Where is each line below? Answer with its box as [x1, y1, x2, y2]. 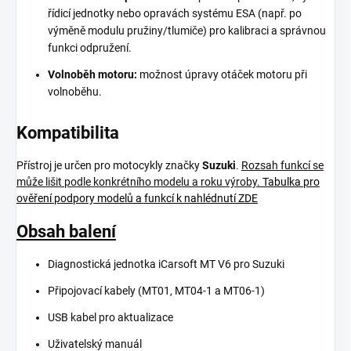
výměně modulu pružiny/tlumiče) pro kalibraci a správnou [48, 24, 326, 38]
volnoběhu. [48, 85, 102, 99]
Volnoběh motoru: [48, 68, 137, 81]
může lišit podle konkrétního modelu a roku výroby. [16, 175, 262, 188]
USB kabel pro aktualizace [48, 310, 173, 324]
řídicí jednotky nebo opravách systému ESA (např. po [48, 7, 302, 20]
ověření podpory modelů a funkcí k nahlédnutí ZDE [16, 191, 258, 204]
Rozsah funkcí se [241, 158, 324, 172]
